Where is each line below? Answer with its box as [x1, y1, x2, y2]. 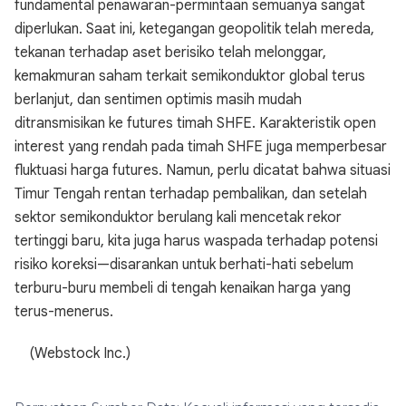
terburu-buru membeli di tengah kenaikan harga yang [14, 279, 351, 297]
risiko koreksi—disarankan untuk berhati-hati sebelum [14, 256, 353, 274]
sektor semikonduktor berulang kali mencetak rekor [14, 208, 342, 227]
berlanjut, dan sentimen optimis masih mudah [14, 91, 302, 109]
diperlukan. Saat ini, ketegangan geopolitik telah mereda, [14, 20, 374, 38]
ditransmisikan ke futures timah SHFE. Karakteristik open [14, 114, 376, 132]
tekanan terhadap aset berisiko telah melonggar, [14, 43, 326, 62]
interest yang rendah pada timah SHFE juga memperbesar [14, 138, 387, 156]
